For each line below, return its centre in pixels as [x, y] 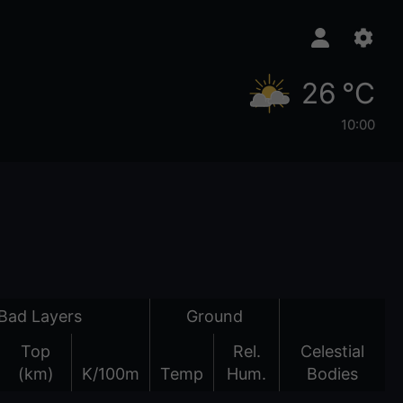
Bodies [332, 373]
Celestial [332, 351]
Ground [215, 316]
